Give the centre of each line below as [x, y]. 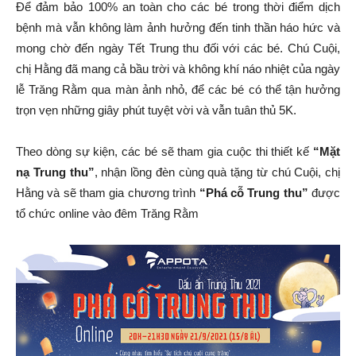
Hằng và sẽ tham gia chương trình [106, 193]
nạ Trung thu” [55, 172]
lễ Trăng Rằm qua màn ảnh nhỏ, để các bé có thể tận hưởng [178, 89]
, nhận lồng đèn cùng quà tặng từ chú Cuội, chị [217, 172]
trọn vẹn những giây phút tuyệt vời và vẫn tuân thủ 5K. [156, 110]
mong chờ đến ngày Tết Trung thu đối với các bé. [152, 48]
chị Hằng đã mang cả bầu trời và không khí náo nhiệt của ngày [178, 69]
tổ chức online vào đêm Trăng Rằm [107, 213]
